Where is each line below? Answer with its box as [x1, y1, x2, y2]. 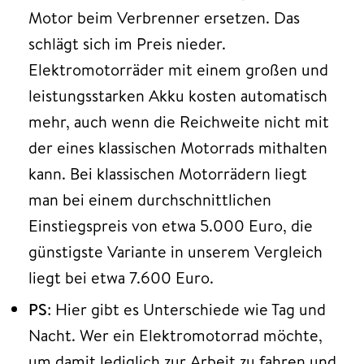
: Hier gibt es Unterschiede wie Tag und [47, 297, 326, 320]
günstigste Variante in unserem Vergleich [28, 240, 323, 262]
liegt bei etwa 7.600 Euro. [28, 266, 214, 288]
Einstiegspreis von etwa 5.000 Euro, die [28, 214, 313, 236]
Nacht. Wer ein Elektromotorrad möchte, [28, 323, 323, 346]
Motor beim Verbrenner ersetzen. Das [28, 6, 300, 28]
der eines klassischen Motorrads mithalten [28, 136, 327, 158]
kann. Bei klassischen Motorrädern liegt [28, 162, 307, 184]
